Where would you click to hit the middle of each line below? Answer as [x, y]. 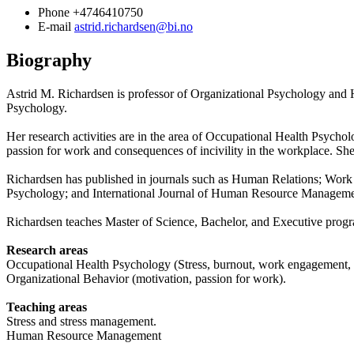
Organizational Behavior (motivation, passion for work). [146, 279]
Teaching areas [47, 307]
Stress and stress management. [81, 321]
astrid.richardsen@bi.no [134, 27]
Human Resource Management [84, 335]
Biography [49, 60]
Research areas [47, 250]
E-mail [55, 27]
